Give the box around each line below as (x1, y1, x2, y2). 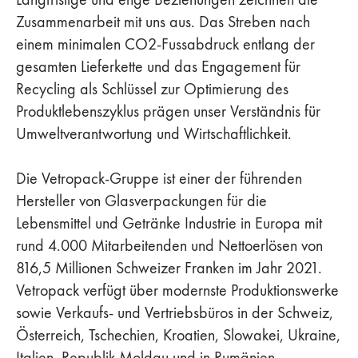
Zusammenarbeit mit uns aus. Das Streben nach (16, 11, 310, 31)
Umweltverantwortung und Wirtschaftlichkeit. (16, 123, 292, 143)
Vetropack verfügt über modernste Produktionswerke (16, 280, 339, 300)
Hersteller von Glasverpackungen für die (16, 190, 267, 210)
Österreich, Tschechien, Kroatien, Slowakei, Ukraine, (16, 324, 340, 344)
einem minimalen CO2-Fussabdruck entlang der (16, 34, 315, 54)
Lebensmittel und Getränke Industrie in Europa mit (16, 213, 322, 233)
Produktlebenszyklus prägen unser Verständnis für (16, 101, 320, 121)
